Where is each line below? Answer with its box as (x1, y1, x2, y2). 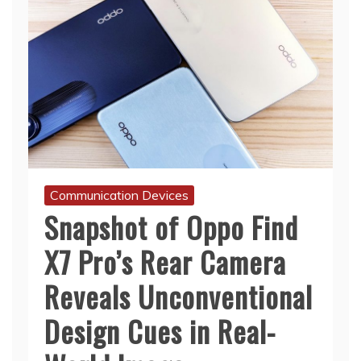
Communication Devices (50, 187, 189, 204)
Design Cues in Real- (44, 309, 276, 353)
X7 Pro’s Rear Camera (44, 240, 286, 284)
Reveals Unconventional (44, 275, 313, 318)
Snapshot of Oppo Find (44, 205, 298, 249)
